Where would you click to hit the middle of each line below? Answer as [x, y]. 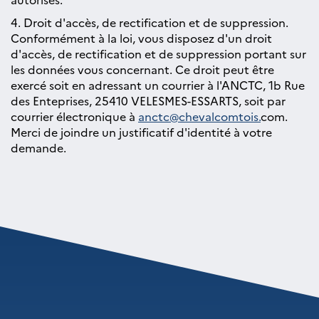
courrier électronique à [74, 116]
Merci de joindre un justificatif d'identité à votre [141, 132]
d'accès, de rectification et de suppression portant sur [158, 53]
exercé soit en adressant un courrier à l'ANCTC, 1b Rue [158, 85]
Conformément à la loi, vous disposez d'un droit [141, 38]
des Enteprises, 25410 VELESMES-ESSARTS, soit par [148, 100]
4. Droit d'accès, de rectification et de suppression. [150, 22]
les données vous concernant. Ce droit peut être [142, 69]
